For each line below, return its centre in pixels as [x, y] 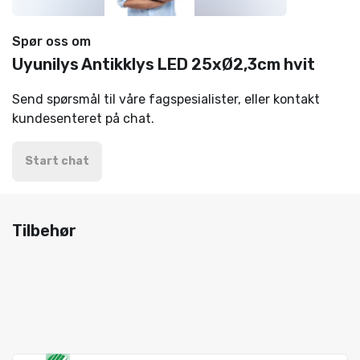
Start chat [57, 161]
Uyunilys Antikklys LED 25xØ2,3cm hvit [164, 64]
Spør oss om [51, 41]
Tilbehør [44, 231]
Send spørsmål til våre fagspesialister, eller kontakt [166, 99]
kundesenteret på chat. [83, 119]
